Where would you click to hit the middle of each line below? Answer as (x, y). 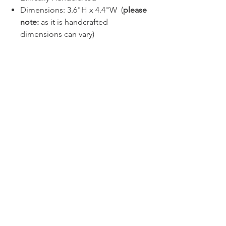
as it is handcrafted (73, 22)
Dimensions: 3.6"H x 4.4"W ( (72, 10)
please (135, 10)
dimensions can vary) (57, 34)
